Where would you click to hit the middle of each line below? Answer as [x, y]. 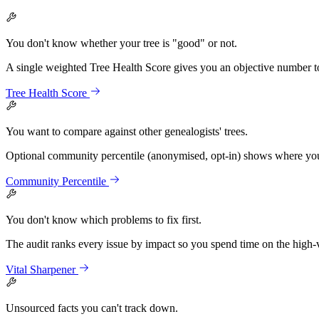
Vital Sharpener [41, 269]
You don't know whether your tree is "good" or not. [121, 43]
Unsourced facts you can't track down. [92, 308]
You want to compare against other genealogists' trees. [127, 131]
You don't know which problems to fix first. [104, 219]
